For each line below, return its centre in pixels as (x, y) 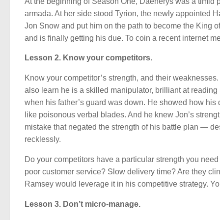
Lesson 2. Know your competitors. (88, 58)
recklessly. (43, 139)
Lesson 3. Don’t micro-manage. (82, 204)
